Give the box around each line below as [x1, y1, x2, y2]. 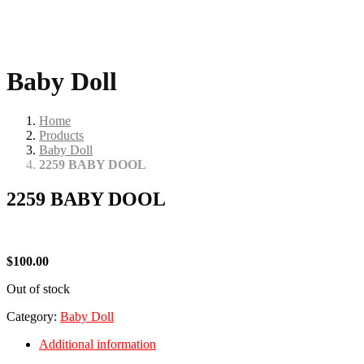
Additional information [39, 337, 156, 352]
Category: [6, 310, 60, 324]
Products [39, 128, 84, 143]
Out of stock [6, 282, 70, 297]
